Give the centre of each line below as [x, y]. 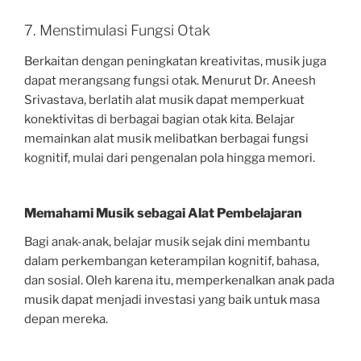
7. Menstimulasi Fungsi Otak [117, 31]
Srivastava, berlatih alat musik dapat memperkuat [164, 100]
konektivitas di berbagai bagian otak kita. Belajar [160, 119]
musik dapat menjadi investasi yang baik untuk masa [172, 300]
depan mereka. [66, 320]
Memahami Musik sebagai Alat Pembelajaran [163, 214]
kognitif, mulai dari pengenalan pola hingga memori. [170, 158]
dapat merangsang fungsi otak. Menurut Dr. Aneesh [170, 80]
